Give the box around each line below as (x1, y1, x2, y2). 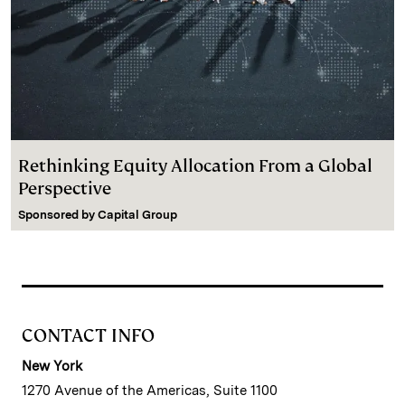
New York (22, 357, 82, 374)
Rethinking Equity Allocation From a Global (18, 154, 372, 177)
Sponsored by (18, 207, 98, 221)
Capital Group (98, 207, 177, 221)
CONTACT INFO (22, 323, 155, 347)
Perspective (18, 176, 111, 200)
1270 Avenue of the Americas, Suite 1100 (22, 381, 278, 399)
